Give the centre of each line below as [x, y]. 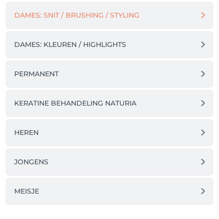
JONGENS [31, 162]
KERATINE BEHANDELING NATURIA [75, 103]
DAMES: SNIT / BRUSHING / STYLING [77, 15]
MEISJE [27, 191]
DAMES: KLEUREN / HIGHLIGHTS [70, 44]
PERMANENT [36, 74]
